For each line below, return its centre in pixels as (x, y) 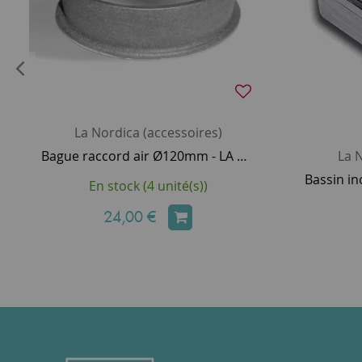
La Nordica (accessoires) (148, 132)
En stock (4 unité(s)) (148, 185)
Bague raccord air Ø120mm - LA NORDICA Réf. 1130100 (242, 156)
